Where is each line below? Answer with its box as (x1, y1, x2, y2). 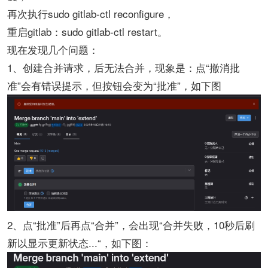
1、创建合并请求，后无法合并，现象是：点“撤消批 (7, 60, 240, 75)
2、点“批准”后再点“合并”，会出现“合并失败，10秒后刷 (7, 217, 255, 233)
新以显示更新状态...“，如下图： (7, 235, 152, 251)
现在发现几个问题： (7, 42, 99, 57)
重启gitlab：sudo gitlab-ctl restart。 (7, 24, 167, 39)
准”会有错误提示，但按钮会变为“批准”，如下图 (7, 78, 221, 93)
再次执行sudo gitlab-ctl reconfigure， (7, 6, 174, 21)
